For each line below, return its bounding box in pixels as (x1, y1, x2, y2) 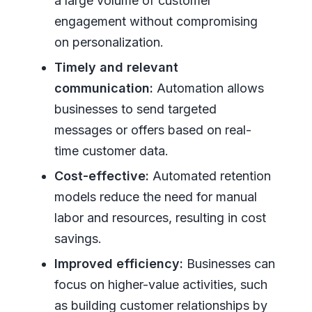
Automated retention (148, 168, 271, 183)
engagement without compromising (54, 13, 258, 29)
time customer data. (54, 143, 169, 158)
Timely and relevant (54, 59, 178, 75)
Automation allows (153, 80, 264, 95)
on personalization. (54, 34, 164, 49)
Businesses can (182, 256, 275, 271)
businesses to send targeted (54, 101, 217, 116)
